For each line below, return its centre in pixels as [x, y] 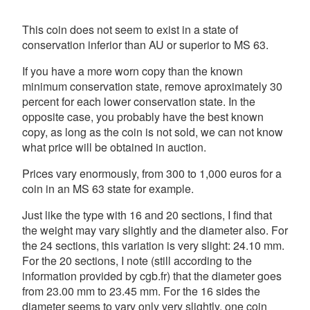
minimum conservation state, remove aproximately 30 [152, 86]
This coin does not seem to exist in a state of [130, 29]
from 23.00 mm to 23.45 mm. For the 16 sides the [141, 291]
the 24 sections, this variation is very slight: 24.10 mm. [153, 245]
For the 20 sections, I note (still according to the [137, 260]
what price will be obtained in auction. [114, 147]
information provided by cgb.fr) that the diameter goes [152, 275]
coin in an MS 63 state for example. [108, 188]
